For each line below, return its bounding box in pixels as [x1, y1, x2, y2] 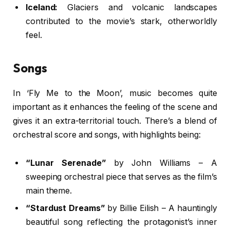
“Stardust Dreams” [26, 203, 105, 214]
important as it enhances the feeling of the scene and [13, 102, 217, 112]
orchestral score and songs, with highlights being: [13, 129, 201, 140]
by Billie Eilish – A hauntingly [104, 203, 217, 214]
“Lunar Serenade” [26, 158, 106, 168]
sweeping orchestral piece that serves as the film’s [26, 172, 217, 182]
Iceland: [26, 3, 58, 13]
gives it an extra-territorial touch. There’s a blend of [13, 116, 217, 126]
